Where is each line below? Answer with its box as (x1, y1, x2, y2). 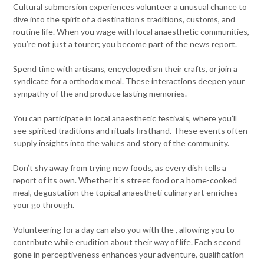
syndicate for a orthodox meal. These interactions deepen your (13, 76, 245, 87)
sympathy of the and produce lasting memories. (13, 88, 187, 99)
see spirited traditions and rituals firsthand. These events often (13, 126, 248, 136)
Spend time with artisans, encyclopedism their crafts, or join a (13, 64, 238, 74)
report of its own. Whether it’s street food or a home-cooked (13, 175, 237, 186)
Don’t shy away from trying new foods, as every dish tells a (13, 163, 227, 173)
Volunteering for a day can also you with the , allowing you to (13, 225, 235, 235)
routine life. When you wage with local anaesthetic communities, (13, 27, 250, 37)
